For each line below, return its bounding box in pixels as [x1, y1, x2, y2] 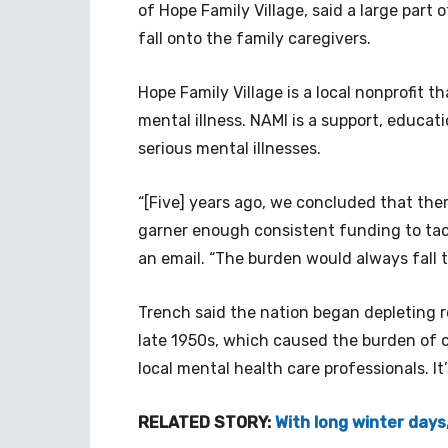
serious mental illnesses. [138, 138, 321, 158]
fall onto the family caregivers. [138, 28, 371, 48]
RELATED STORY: [138, 412, 275, 432]
